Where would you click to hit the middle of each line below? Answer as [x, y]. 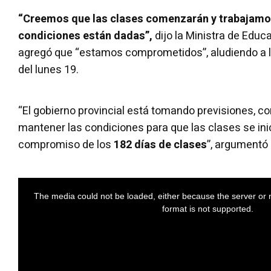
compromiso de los [66, 145]
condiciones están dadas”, [85, 36]
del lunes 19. [48, 70]
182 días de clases [160, 145]
